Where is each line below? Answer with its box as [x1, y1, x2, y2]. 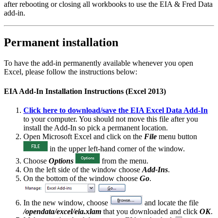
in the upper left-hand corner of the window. [48, 144, 185, 153]
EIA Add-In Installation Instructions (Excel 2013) [4, 87, 166, 95]
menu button [157, 132, 197, 141]
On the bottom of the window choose [23, 174, 140, 182]
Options [49, 156, 73, 165]
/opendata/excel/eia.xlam [23, 207, 103, 216]
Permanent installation [4, 36, 118, 49]
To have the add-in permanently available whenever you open [4, 59, 193, 68]
